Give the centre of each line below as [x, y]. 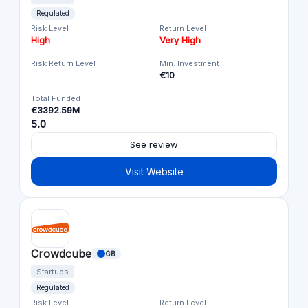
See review [154, 140]
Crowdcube [61, 249]
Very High [180, 35]
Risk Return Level [63, 59]
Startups [53, 267]
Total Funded [56, 94]
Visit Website [154, 167]
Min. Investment [189, 59]
